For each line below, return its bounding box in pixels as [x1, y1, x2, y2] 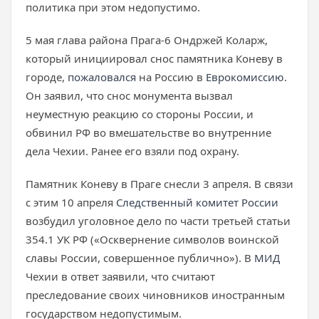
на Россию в [136, 70, 206, 84]
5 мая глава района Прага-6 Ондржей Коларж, [26, 33, 268, 47]
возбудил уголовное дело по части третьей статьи [26, 214, 291, 228]
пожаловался [68, 70, 136, 84]
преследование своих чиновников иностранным [26, 288, 285, 302]
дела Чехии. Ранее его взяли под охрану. [26, 144, 239, 158]
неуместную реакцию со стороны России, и [26, 107, 253, 121]
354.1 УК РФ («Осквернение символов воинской [26, 232, 279, 246]
